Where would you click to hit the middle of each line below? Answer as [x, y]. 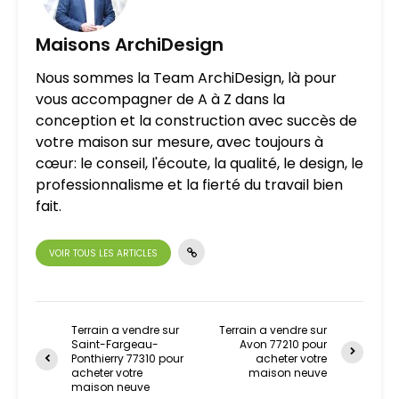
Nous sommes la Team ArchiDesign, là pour [186, 77]
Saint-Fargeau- [115, 344]
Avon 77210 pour [284, 344]
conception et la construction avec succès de [196, 120]
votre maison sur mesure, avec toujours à [179, 142]
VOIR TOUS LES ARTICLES [103, 253]
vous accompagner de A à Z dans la [160, 99]
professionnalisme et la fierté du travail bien [189, 184]
